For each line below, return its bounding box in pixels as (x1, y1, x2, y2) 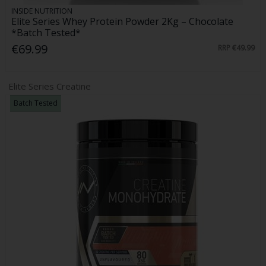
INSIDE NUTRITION (11, 6, 72, 17)
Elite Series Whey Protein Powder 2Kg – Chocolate (11, 15, 233, 28)
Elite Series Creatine (8, 80, 91, 93)
